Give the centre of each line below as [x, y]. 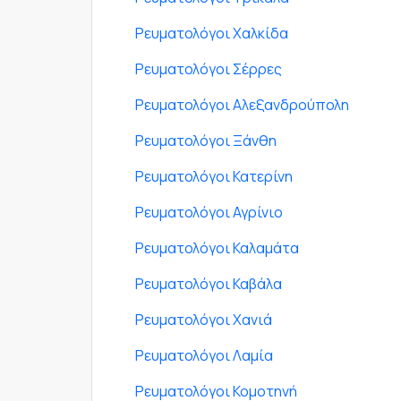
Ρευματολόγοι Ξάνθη [206, 141]
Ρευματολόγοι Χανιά [204, 320]
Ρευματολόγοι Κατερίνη [214, 177]
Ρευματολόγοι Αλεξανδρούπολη [242, 105]
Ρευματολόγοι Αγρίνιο [209, 213]
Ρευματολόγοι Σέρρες [209, 69]
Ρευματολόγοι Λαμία [204, 356]
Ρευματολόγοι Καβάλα [209, 284]
